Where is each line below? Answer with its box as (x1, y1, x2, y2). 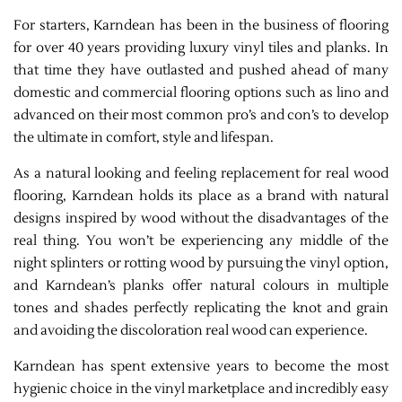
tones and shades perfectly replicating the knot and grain (13, 300, 389, 318)
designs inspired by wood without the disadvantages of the (13, 210, 389, 228)
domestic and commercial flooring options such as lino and (13, 84, 389, 102)
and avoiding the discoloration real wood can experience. (13, 322, 368, 340)
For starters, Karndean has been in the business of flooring (13, 17, 389, 35)
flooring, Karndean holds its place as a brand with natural (13, 188, 389, 205)
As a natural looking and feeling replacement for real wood (13, 165, 389, 183)
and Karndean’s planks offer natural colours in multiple (13, 277, 389, 295)
